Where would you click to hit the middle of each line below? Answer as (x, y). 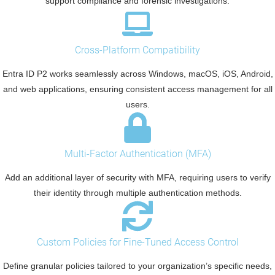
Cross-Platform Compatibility (137, 50)
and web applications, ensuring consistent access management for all (137, 89)
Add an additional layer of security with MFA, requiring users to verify (137, 178)
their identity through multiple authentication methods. (137, 193)
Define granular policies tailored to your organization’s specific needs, (137, 266)
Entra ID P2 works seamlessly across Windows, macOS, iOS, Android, (137, 74)
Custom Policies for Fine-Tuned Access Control (137, 242)
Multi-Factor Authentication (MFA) (137, 154)
